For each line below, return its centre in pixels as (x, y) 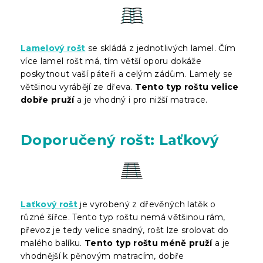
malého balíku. (53, 243)
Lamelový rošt (53, 48)
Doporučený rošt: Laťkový (120, 140)
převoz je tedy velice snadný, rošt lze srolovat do (125, 230)
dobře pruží (48, 100)
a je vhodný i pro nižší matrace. (141, 100)
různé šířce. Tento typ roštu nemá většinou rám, (123, 217)
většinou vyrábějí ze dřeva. (78, 87)
